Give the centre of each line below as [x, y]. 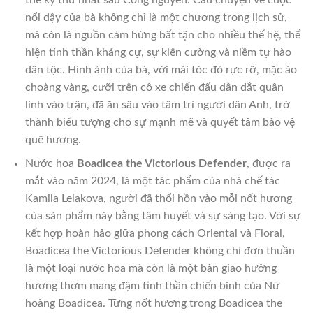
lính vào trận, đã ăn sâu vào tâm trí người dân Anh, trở [157, 104]
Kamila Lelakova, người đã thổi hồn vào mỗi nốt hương [158, 199]
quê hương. [53, 139]
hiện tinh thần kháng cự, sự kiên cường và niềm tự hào [158, 52]
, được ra [268, 164]
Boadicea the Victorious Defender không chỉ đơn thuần [160, 251]
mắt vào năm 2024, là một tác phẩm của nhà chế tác [152, 181]
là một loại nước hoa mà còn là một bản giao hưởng [151, 269]
